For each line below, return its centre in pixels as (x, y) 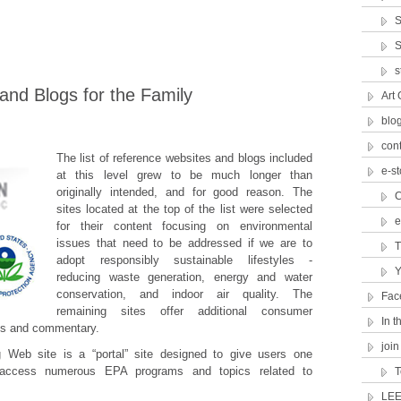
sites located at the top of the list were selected (184, 209)
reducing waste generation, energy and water (184, 277)
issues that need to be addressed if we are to (184, 243)
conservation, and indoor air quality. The (184, 294)
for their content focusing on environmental (184, 226)
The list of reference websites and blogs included (184, 158)
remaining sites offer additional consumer (184, 311)
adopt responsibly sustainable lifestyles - (184, 260)
